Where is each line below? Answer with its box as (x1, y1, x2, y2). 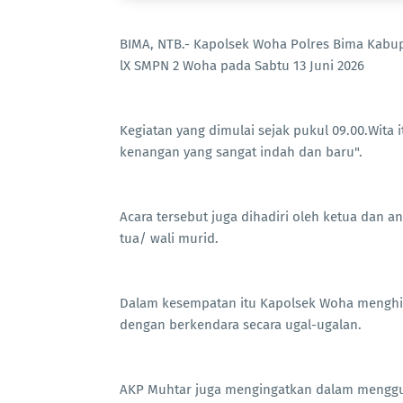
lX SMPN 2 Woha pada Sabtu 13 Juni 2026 (120, 58, 368, 75)
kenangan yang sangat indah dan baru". (120, 144, 363, 161)
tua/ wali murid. (120, 230, 219, 247)
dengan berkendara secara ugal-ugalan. (120, 317, 362, 334)
